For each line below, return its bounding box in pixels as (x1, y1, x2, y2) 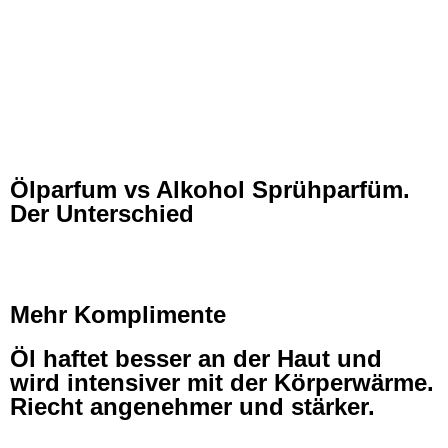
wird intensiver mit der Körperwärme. (10, 369, 434, 396)
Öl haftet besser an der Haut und (10, 345, 382, 372)
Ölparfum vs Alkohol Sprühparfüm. (10, 176, 410, 203)
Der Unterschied (10, 200, 194, 227)
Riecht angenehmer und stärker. (10, 393, 375, 420)
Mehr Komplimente (10, 301, 226, 328)
